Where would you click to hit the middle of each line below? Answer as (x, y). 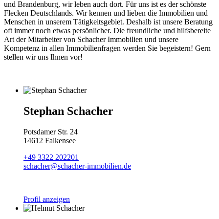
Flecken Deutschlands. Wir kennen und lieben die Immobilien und (106, 13)
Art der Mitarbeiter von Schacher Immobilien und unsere (91, 39)
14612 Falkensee (50, 140)
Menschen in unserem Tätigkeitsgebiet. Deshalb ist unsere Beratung (108, 22)
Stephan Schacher (68, 111)
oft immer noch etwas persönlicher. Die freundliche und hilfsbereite (107, 30)
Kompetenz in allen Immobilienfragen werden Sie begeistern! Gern (107, 48)
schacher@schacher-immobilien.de (77, 166)
